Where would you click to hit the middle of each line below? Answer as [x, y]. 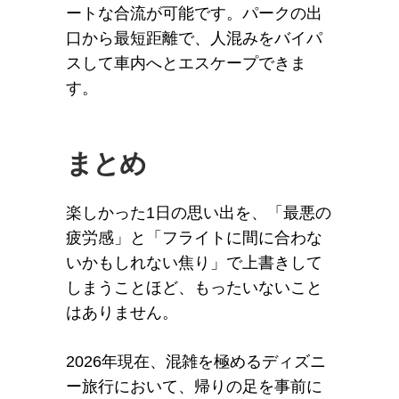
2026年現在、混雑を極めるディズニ [196, 361]
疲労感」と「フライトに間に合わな [194, 237]
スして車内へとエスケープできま [186, 63]
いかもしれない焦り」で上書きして [194, 262]
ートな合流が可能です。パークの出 [194, 13]
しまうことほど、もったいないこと [194, 287]
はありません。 [122, 312]
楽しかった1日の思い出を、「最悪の [199, 212]
